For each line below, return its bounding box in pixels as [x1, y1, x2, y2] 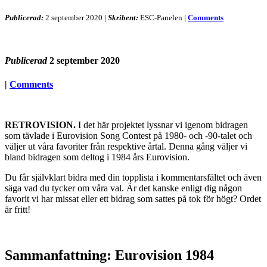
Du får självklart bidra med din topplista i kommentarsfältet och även [5, 172, 262, 182]
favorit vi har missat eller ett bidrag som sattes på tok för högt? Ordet [5, 193, 261, 204]
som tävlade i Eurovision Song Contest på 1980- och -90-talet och [5, 130, 252, 141]
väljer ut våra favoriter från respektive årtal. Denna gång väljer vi [5, 141, 247, 151]
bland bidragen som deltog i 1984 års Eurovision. [5, 151, 190, 162]
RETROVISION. [5, 119, 76, 130]
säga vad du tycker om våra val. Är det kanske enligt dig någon [5, 182, 242, 193]
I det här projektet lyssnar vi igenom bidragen [76, 119, 248, 130]
